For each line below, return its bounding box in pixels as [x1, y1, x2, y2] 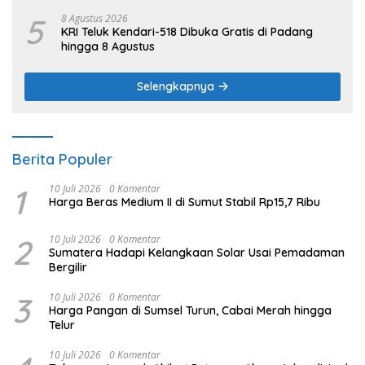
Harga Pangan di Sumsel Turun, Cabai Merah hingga [49, 303, 332, 319]
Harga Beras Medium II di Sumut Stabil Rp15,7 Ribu [49, 195, 320, 210]
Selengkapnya [136, 79, 218, 95]
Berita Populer [12, 150, 112, 169]
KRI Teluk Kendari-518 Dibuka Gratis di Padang [61, 24, 313, 40]
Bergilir [49, 260, 87, 275]
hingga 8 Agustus [61, 39, 155, 55]
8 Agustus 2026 [61, 11, 128, 26]
